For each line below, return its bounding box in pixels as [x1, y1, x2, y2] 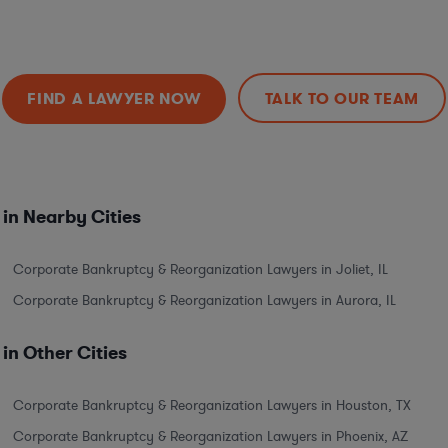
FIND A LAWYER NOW [27, 87, 202, 109]
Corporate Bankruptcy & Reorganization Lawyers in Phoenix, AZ [13, 426, 408, 446]
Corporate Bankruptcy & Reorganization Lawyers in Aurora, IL [13, 290, 396, 310]
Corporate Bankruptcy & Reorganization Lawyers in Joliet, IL [13, 259, 388, 279]
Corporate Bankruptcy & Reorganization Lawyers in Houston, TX [13, 395, 411, 415]
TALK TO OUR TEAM [264, 87, 420, 109]
